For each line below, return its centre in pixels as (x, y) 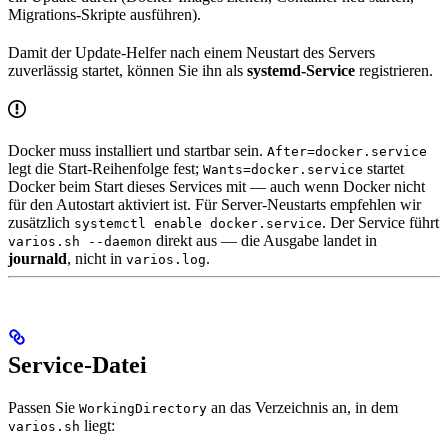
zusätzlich (41, 222)
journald (37, 258)
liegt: (97, 425)
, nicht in (96, 258)
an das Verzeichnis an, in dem (302, 407)
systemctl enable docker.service (198, 223)
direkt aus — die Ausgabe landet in (264, 240)
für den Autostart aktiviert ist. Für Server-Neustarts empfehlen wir (214, 204)
